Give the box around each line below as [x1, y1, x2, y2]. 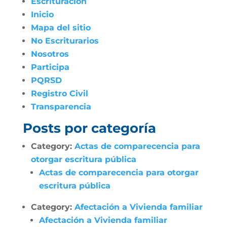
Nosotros [30, 49, 69, 59]
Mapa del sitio [30, 23, 91, 32]
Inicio [30, 10, 54, 19]
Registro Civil [30, 89, 88, 98]
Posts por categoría [22, 120, 156, 136]
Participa [30, 62, 69, 72]
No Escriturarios [30, 36, 99, 46]
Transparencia [30, 102, 91, 111]
